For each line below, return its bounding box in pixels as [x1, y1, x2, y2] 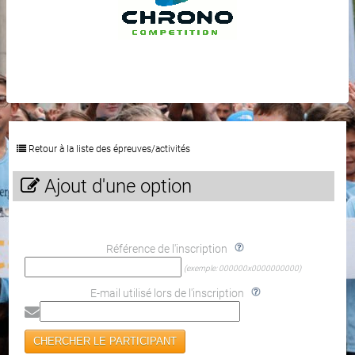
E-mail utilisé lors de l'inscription [90, 287, 244, 300]
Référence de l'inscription [106, 242, 227, 255]
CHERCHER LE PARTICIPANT [33, 335, 177, 347]
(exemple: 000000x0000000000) [184, 263, 301, 273]
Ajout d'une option [40, 175, 192, 197]
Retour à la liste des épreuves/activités [26, 143, 190, 155]
